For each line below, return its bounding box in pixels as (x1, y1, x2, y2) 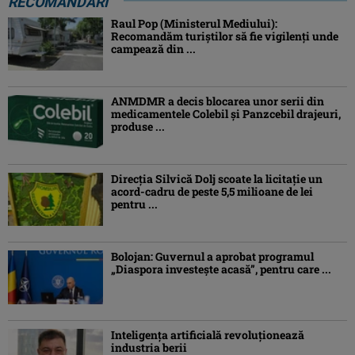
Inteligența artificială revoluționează (111, 326, 304, 342)
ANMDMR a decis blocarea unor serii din (111, 94, 324, 109)
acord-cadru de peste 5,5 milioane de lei (111, 184, 313, 200)
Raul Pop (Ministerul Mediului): (111, 15, 277, 31)
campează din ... (111, 40, 196, 56)
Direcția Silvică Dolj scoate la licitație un (111, 171, 323, 187)
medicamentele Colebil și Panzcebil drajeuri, (111, 106, 341, 122)
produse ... (111, 119, 165, 135)
